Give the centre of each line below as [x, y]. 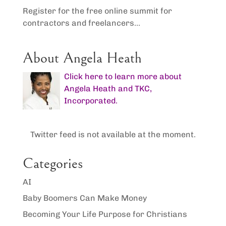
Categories [52, 163]
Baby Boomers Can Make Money [84, 198]
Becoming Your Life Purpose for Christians [105, 214]
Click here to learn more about [123, 76]
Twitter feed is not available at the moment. [113, 134]
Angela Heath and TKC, [108, 88]
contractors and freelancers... [81, 23]
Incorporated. [91, 100]
